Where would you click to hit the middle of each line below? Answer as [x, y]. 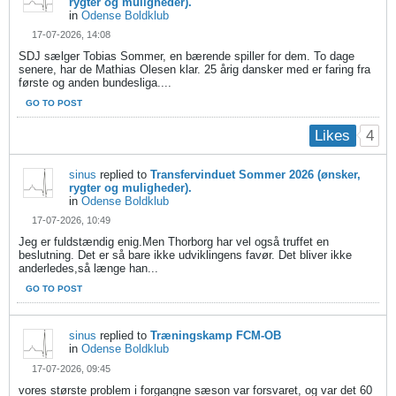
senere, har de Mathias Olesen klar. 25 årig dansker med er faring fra [194, 69]
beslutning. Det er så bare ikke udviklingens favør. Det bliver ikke [185, 255]
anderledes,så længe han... [88, 269]
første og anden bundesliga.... [95, 82]
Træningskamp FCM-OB [216, 336]
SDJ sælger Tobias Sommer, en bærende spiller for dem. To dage [187, 56]
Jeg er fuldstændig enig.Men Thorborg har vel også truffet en [174, 242]
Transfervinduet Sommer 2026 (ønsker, [255, 175]
